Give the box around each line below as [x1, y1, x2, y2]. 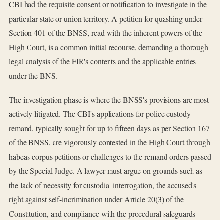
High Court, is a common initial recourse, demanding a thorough [9, 42, 208, 53]
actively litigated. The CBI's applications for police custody [9, 109, 191, 119]
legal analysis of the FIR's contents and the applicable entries [9, 56, 196, 67]
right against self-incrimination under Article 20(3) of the [9, 194, 184, 205]
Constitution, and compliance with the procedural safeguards [9, 208, 195, 219]
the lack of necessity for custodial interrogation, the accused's [9, 180, 196, 191]
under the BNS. [9, 70, 57, 81]
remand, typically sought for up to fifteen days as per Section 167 [9, 123, 210, 134]
